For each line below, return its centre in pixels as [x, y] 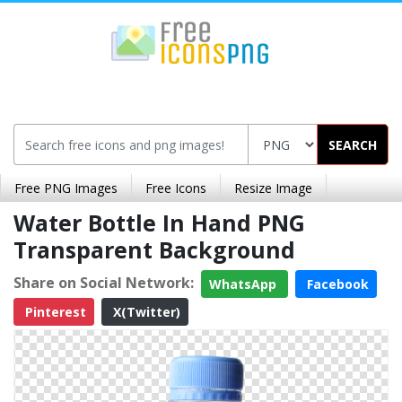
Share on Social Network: [104, 282]
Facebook [336, 284]
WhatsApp [245, 284]
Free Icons [176, 188]
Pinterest [54, 312]
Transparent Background [154, 249]
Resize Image [273, 188]
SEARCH [353, 144]
